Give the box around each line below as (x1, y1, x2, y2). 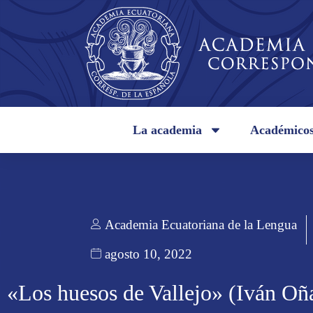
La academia (133, 123, 203, 137)
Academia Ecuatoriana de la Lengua (105, 217, 297, 232)
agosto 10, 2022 (105, 247, 192, 262)
